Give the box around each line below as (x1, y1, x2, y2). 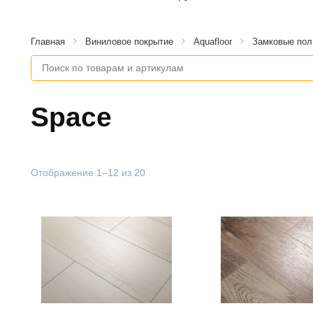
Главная (31, 36, 65, 47)
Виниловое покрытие (85, 36, 173, 47)
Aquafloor (194, 36, 232, 47)
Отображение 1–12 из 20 (31, 166, 145, 178)
